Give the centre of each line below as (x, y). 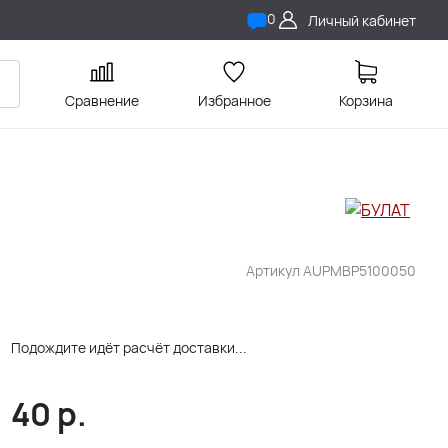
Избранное (234, 100)
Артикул (274, 270)
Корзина (366, 100)
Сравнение (102, 100)
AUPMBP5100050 (359, 270)
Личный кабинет (362, 20)
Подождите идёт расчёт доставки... (128, 347)
